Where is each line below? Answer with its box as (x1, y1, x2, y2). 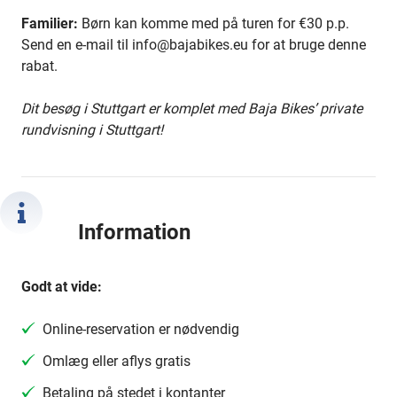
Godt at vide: (21, 278, 102, 295)
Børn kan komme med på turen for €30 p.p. (78, 15, 349, 32)
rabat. (21, 58, 58, 74)
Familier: (21, 15, 78, 32)
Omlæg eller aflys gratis (43, 353, 191, 370)
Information (78, 220, 191, 245)
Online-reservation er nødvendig (43, 321, 239, 338)
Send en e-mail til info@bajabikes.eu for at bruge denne (21, 36, 366, 53)
